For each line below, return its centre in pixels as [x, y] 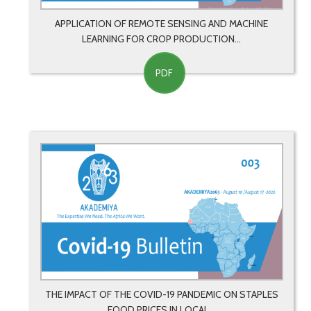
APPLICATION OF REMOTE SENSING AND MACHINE [162, 24]
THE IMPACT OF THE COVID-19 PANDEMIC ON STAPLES [161, 295]
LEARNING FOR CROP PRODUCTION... [162, 39]
